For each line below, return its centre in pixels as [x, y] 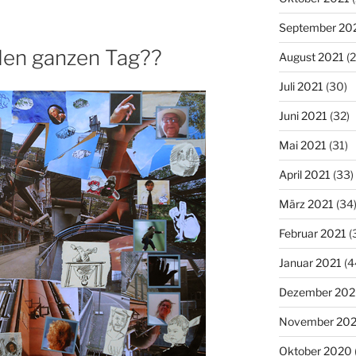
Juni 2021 [303, 115]
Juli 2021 [301, 86]
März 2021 [306, 203]
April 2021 [304, 174]
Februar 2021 [312, 233]
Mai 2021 [302, 145]
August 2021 [311, 56]
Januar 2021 [310, 262]
